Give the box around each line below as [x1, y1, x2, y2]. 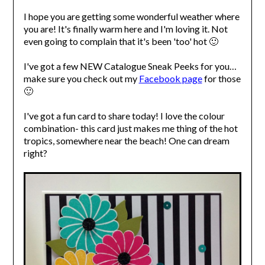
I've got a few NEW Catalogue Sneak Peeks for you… [23, 60, 237, 72]
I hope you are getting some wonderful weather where [23, 11, 240, 22]
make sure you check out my [23, 73, 139, 85]
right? [23, 147, 49, 159]
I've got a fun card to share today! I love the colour [23, 110, 225, 122]
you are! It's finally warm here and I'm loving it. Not [23, 23, 228, 35]
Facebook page [138, 73, 202, 85]
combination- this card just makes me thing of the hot [23, 122, 238, 134]
